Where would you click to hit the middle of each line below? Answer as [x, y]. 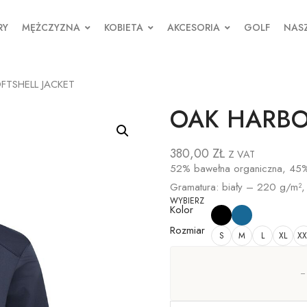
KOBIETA [123, 27]
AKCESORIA [193, 27]
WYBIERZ [187, 201]
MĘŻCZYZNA [51, 27]
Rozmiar [187, 230]
